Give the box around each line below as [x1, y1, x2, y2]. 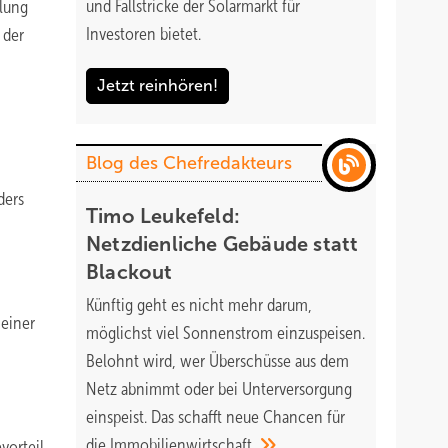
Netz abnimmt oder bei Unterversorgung [86, 379, 352, 399]
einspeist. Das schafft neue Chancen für [86, 407, 345, 427]
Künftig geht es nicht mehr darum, [86, 295, 312, 315]
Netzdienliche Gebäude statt [86, 233, 359, 255]
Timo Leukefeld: [86, 205, 240, 227]
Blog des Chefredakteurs [86, 153, 292, 173]
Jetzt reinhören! [97, 77, 218, 94]
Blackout [86, 261, 173, 283]
